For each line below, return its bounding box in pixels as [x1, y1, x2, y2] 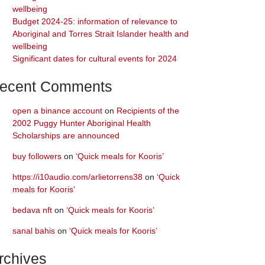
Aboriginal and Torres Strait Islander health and [12, 29, 189, 39]
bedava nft [12, 205, 52, 215]
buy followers [12, 151, 62, 161]
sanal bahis [12, 225, 55, 235]
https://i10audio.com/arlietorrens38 [12, 172, 143, 182]
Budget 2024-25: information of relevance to [12, 17, 177, 27]
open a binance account [12, 105, 102, 115]
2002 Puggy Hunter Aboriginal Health [12, 118, 151, 128]
